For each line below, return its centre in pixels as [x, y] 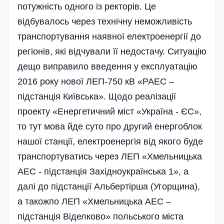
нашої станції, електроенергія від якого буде [110, 142]
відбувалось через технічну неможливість [105, 22]
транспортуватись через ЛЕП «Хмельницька [110, 157]
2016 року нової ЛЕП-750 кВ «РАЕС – [96, 82]
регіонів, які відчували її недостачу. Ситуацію [112, 52]
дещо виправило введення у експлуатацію [107, 67]
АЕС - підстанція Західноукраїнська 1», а [103, 172]
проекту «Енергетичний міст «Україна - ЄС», [109, 112]
